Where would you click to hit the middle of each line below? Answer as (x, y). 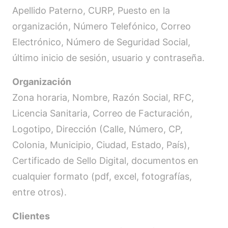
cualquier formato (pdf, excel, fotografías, (102, 176)
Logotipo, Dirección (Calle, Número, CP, (97, 129)
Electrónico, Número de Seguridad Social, (101, 42)
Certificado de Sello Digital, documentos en (105, 161)
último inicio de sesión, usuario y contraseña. (108, 58)
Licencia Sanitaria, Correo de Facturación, (102, 113)
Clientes (31, 216)
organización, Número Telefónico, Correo (102, 26)
